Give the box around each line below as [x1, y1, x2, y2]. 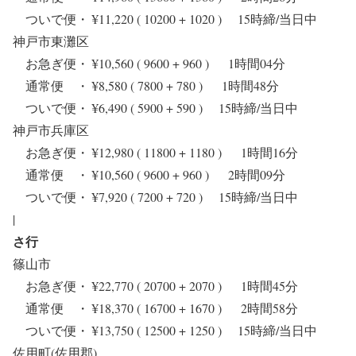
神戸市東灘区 [13, 33, 89, 50]
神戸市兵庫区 [13, 122, 89, 139]
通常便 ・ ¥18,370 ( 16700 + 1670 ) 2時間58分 [13, 300, 298, 317]
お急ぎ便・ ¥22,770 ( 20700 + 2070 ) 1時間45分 [13, 277, 298, 295]
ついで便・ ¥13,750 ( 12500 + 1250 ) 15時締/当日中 [13, 322, 330, 339]
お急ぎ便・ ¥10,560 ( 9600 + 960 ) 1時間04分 [13, 55, 285, 72]
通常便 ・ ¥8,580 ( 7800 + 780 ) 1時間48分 [13, 77, 279, 95]
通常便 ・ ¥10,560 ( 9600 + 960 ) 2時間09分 [13, 166, 285, 184]
